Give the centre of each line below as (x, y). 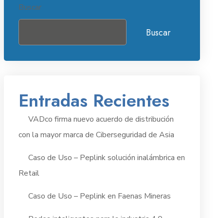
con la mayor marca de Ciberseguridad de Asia (96, 135)
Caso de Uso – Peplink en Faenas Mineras (99, 196)
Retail (29, 173)
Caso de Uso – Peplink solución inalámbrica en (106, 158)
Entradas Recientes (94, 100)
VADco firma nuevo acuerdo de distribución (101, 119)
